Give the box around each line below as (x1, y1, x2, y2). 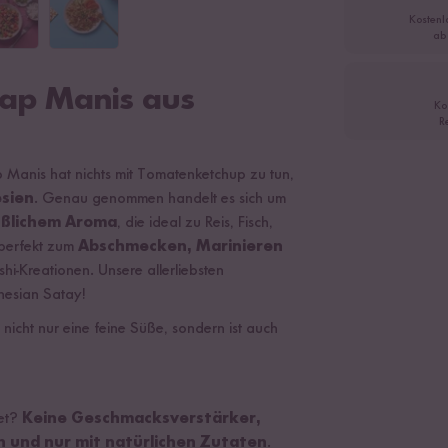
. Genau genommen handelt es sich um (34, 191, 286, 207)
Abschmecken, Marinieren (78, 239, 283, 255)
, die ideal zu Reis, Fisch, (117, 215, 273, 231)
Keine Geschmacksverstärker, (22, 411, 261, 427)
